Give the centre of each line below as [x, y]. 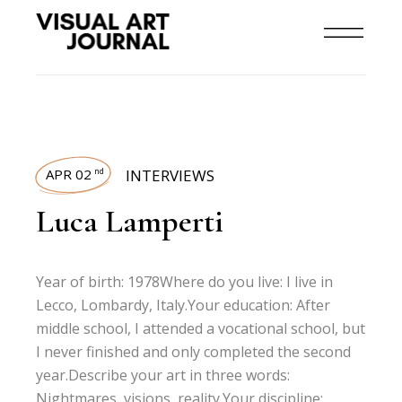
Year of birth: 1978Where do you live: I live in [185, 282]
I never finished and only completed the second [194, 352]
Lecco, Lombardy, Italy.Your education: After [184, 305]
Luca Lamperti [130, 221]
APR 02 [69, 174]
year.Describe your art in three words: [163, 375]
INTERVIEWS [170, 175]
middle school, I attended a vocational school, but [201, 328]
